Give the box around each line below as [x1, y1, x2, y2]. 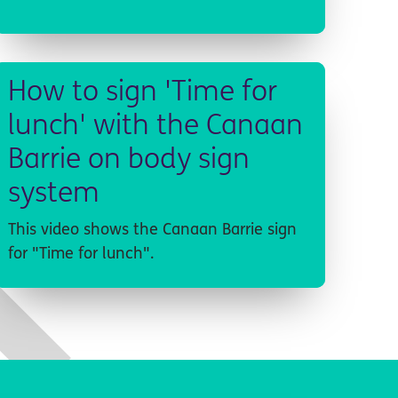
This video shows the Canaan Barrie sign [7, 221, 297, 239]
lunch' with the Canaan [7, 112, 303, 141]
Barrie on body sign [7, 146, 250, 175]
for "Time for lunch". [7, 245, 154, 263]
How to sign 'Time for [7, 78, 277, 107]
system [7, 179, 99, 209]
